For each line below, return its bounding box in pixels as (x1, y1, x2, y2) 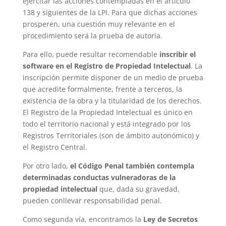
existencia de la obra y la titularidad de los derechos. (22, 95, 202, 105)
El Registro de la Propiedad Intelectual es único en (22, 107, 193, 117)
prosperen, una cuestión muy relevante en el (22, 19, 175, 29)
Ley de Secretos (141, 214, 198, 224)
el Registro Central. (22, 142, 87, 152)
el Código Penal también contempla (70, 160, 194, 171)
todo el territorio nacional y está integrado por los (22, 119, 191, 129)
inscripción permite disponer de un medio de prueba (22, 72, 203, 82)
